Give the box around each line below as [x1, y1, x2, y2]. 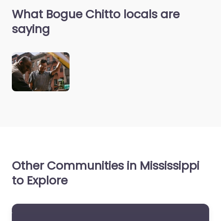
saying [12, 21, 50, 37]
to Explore [12, 172, 68, 188]
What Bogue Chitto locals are [12, 6, 180, 23]
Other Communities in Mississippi [12, 157, 199, 174]
